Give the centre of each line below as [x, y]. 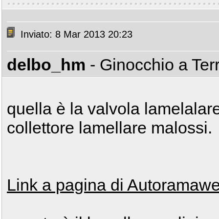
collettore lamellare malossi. [109, 128]
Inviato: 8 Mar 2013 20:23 [75, 34]
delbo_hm [46, 65]
